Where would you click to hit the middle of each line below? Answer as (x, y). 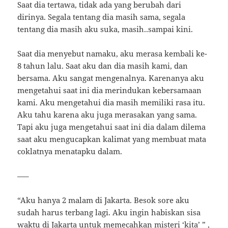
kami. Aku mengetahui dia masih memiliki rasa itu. (111, 103)
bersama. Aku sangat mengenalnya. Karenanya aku (111, 78)
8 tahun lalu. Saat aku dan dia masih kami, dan (103, 66)
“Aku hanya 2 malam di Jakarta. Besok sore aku (104, 200)
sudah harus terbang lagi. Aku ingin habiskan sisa (109, 212)
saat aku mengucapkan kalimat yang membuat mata (112, 139)
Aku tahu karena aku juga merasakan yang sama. (107, 115)
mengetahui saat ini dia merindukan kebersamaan (110, 90)
